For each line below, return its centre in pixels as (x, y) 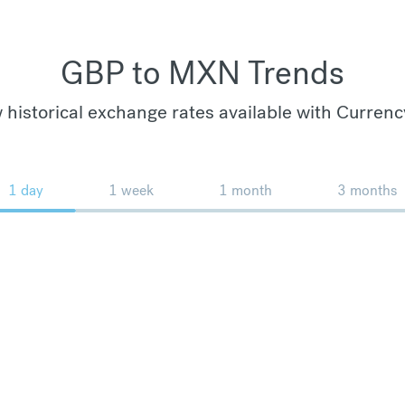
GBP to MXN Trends (202, 73)
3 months (367, 190)
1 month (245, 190)
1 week (131, 190)
